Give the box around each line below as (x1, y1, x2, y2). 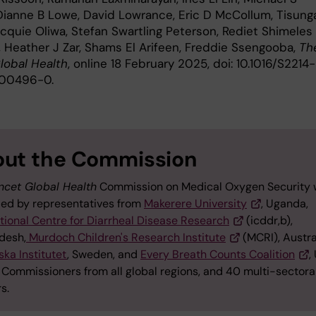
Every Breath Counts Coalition (140, 247, 295, 262)
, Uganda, (261, 196, 308, 212)
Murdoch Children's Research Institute (26, 230, 226, 245)
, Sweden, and (67, 247, 140, 262)
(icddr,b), (243, 213, 293, 229)
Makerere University (144, 196, 247, 212)
